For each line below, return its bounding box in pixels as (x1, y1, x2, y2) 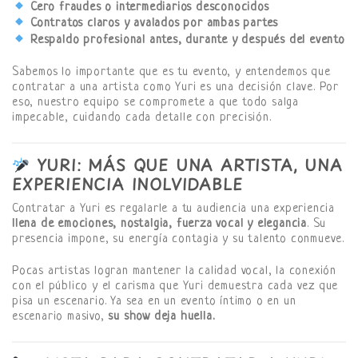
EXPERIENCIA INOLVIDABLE (12, 172, 243, 196)
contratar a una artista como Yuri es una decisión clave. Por (12, 81, 339, 95)
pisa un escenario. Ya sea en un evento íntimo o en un (12, 295, 296, 309)
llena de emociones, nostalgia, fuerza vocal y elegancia (12, 217, 307, 232)
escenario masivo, (12, 310, 109, 324)
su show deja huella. (108, 310, 215, 324)
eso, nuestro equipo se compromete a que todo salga (12, 96, 299, 110)
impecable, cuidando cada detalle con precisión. (12, 111, 272, 125)
